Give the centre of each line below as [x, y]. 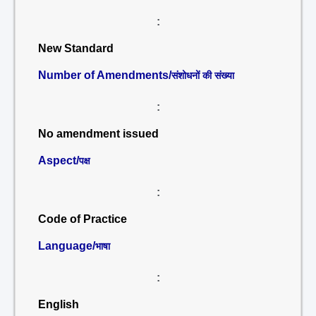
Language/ [67, 246]
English [59, 304]
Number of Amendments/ [105, 75]
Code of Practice [83, 219]
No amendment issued [98, 134]
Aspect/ [59, 160]
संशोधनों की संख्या [203, 75]
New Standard [76, 48]
